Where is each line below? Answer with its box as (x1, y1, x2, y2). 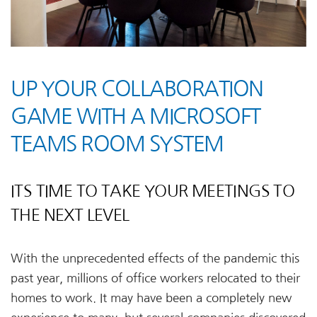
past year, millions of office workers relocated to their (11, 272, 300, 284)
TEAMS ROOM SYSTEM (11, 132, 224, 154)
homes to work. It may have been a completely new (11, 292, 292, 304)
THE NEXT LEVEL (11, 206, 129, 223)
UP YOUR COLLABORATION (11, 77, 263, 99)
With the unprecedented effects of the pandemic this (11, 252, 299, 264)
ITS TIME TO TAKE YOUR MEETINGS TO (11, 182, 295, 199)
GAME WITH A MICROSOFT (11, 105, 260, 127)
